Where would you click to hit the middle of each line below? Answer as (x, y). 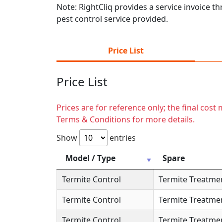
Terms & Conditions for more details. (126, 119)
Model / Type (90, 158)
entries (122, 138)
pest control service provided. (112, 19)
